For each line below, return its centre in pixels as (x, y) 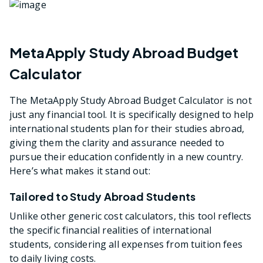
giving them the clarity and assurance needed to (117, 142)
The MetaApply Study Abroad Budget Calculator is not (131, 100)
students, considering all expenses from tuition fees (126, 244)
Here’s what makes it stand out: (80, 171)
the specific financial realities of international (111, 230)
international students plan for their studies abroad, (127, 128)
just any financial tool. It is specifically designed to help (132, 114)
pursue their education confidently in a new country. (126, 156)
